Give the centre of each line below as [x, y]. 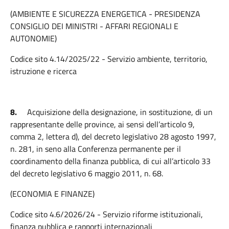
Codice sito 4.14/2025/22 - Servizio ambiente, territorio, [109, 59]
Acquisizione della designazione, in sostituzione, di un [120, 112]
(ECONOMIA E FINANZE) [52, 194]
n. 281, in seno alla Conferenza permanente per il [96, 149]
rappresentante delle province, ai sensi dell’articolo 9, [102, 124]
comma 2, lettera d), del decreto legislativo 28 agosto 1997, [113, 136]
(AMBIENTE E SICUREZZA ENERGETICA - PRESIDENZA [105, 14]
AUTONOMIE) [33, 38]
